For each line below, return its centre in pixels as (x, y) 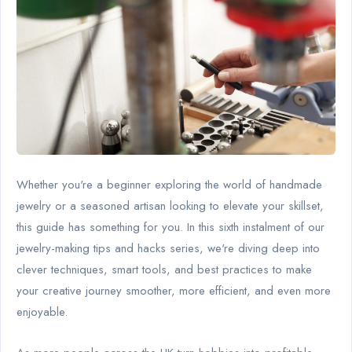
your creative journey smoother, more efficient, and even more (174, 290)
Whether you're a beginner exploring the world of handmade (169, 184)
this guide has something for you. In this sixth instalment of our (170, 227)
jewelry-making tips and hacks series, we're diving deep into (168, 248)
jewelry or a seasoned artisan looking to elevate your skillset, (170, 205)
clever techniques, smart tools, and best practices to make (164, 269)
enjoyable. (42, 312)
